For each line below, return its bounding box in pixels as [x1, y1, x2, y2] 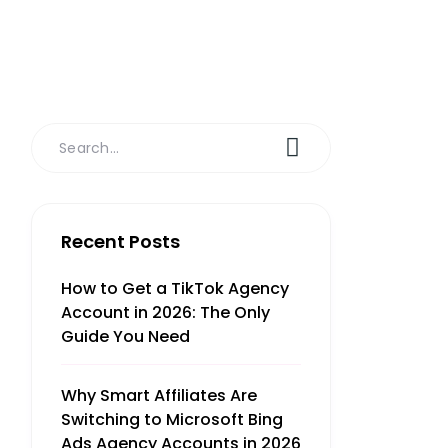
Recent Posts [61, 229, 180, 254]
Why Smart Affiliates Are [61, 384, 257, 407]
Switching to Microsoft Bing [61, 408, 283, 431]
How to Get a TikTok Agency [61, 277, 289, 300]
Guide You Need [61, 325, 190, 348]
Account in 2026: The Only [61, 301, 270, 324]
